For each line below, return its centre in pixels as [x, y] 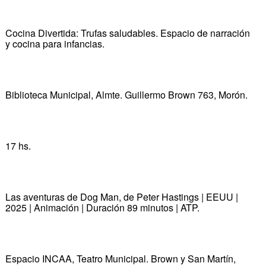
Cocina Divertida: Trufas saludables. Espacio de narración [127, 33]
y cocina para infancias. [55, 43]
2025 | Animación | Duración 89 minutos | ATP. [102, 207]
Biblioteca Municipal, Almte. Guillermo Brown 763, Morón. [126, 94]
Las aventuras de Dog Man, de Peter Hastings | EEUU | [121, 197]
